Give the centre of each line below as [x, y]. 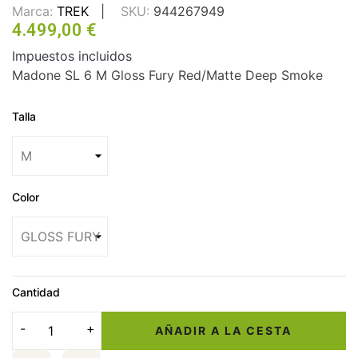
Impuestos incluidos [72, 56]
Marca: [32, 11]
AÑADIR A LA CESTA [224, 331]
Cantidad [36, 292]
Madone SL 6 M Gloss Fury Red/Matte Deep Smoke [167, 75]
